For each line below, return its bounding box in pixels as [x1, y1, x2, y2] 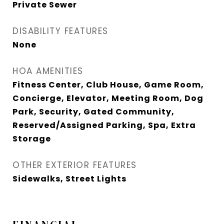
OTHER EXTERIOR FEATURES [12, 159, 137, 171]
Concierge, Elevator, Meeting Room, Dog [12, 92, 203, 104]
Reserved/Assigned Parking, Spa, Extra [12, 119, 196, 131]
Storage [12, 133, 51, 145]
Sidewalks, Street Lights [12, 173, 126, 185]
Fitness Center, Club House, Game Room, [12, 79, 204, 91]
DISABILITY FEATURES [12, 25, 108, 37]
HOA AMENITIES [12, 65, 83, 77]
